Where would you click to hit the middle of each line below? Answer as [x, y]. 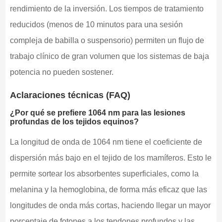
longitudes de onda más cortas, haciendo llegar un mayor [110, 206]
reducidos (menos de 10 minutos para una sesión [96, 25]
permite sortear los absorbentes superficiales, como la [104, 174]
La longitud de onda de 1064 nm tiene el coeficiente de [106, 142]
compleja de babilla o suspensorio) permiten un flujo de [107, 41]
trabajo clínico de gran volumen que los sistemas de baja [109, 56]
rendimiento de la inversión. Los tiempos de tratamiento [107, 9]
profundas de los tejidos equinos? [74, 122]
